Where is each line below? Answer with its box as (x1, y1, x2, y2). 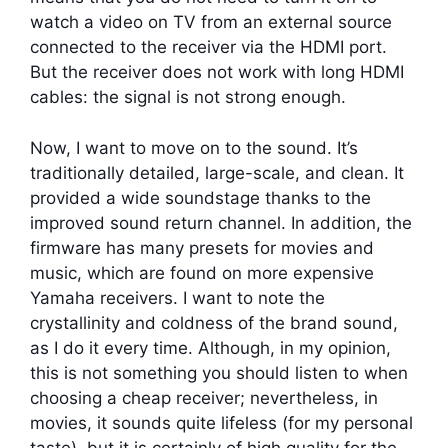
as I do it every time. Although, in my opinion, (30, 337, 391, 358)
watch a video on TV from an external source (30, 12, 392, 33)
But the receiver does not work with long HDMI (30, 62, 404, 83)
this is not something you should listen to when (30, 362, 408, 383)
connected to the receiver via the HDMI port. (30, 37, 387, 58)
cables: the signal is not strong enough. (30, 87, 346, 108)
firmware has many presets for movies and (30, 237, 374, 258)
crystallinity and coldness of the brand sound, (30, 312, 398, 333)
